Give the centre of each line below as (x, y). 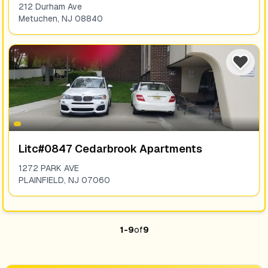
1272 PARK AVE (49, 168)
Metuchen (38, 19)
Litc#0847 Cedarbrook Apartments (110, 149)
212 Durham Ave (50, 7)
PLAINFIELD (41, 180)
